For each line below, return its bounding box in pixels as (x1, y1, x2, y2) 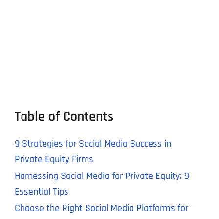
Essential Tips (14, 185, 68, 198)
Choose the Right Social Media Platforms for (14, 202, 188, 215)
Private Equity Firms (14, 153, 93, 166)
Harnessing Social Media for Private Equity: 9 (14, 170, 189, 183)
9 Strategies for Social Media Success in (14, 137, 171, 151)
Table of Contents (14, 108, 113, 126)
